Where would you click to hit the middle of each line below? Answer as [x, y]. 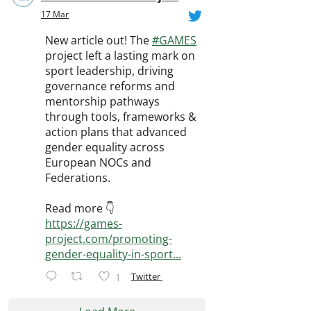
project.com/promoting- [109, 239]
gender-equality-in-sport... [113, 254]
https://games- [84, 224]
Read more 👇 [80, 208]
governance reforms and [110, 86]
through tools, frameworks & [121, 117]
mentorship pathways [102, 101]
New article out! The [99, 40]
